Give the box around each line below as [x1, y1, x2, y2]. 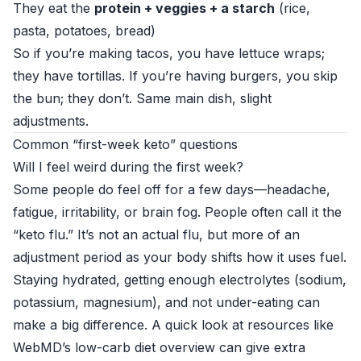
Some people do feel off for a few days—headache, [13, 181, 330, 197]
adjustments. [13, 113, 89, 129]
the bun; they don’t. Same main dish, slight [13, 90, 272, 106]
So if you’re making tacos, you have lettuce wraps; [13, 45, 325, 61]
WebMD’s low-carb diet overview [13, 339, 215, 355]
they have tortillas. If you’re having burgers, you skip [13, 68, 338, 84]
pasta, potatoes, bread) [13, 23, 156, 39]
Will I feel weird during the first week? [13, 159, 243, 175]
